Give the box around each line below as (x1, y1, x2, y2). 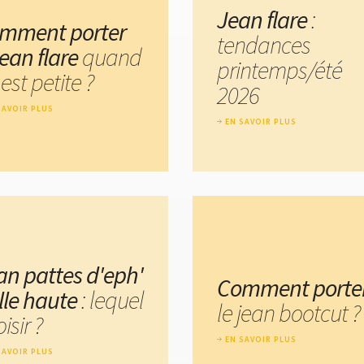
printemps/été (217, 54, 342, 85)
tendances (217, 28, 310, 60)
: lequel (77, 284, 144, 316)
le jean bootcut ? (217, 297, 360, 328)
